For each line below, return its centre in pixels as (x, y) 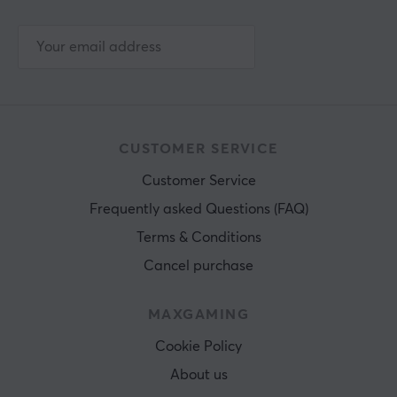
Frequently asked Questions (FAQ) (198, 209)
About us (198, 375)
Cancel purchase (198, 266)
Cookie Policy (198, 346)
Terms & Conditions (198, 237)
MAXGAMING (198, 315)
